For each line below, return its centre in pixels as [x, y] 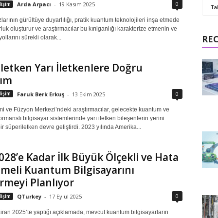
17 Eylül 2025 [65, 197]
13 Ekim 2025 [88, 94]
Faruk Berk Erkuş [40, 94]
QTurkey [29, 197]
